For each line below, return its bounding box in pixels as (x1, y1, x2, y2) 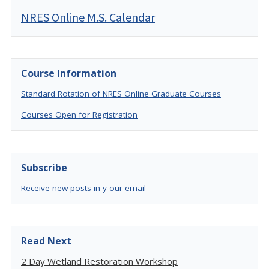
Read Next (21, 234, 71, 247)
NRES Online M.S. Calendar (21, 10, 155, 25)
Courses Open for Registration (21, 109, 138, 120)
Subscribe (21, 161, 67, 174)
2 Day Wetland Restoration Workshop (21, 255, 178, 267)
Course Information (21, 67, 116, 80)
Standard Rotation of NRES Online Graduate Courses (21, 88, 221, 99)
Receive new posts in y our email (21, 183, 146, 193)
